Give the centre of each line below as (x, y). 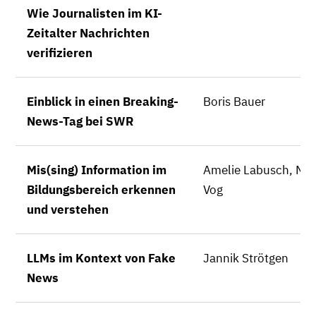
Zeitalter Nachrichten (88, 33)
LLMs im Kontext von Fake (101, 258)
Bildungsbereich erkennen (101, 190)
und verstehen (68, 209)
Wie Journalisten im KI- (95, 13)
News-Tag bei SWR (80, 121)
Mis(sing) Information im (97, 170)
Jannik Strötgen (246, 258)
